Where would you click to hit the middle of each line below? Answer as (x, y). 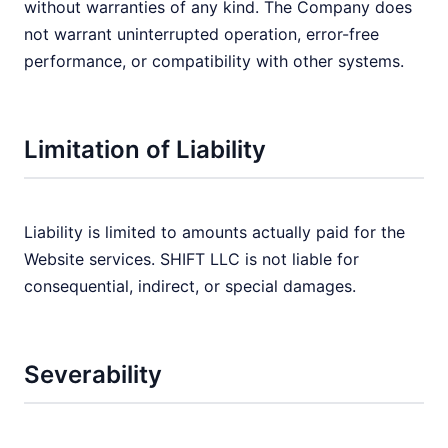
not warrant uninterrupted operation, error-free (201, 34)
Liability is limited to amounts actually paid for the (214, 232)
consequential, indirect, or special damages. (190, 286)
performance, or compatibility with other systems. (214, 61)
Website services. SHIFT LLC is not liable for (191, 259)
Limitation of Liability (145, 149)
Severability (93, 374)
